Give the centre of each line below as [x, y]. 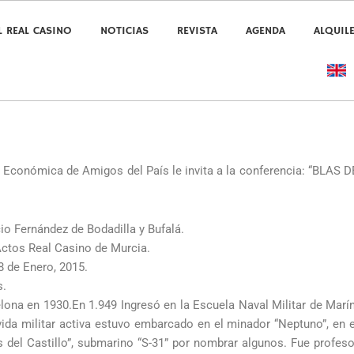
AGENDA [266, 31]
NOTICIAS [125, 31]
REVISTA [198, 31]
